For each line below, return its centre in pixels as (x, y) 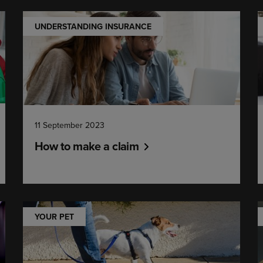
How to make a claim (87, 146)
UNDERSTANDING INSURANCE (93, 26)
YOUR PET (54, 217)
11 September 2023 (69, 125)
